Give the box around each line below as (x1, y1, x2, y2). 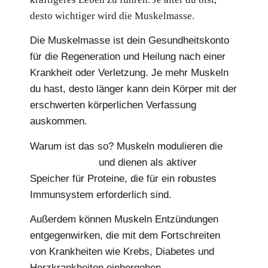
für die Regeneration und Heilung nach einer (30, 51, 226, 63)
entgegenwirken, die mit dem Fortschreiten (30, 229, 220, 241)
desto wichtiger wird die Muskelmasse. (30, 10, 194, 22)
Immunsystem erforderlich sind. (30, 188, 172, 200)
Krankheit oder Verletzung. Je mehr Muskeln (30, 67, 229, 79)
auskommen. (30, 115, 87, 127)
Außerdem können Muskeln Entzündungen (30, 213, 218, 225)
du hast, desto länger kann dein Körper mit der (30, 83, 237, 95)
